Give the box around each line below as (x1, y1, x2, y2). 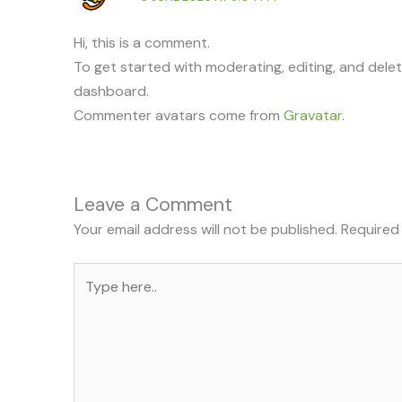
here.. (73, 288, 108, 308)
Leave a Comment (74, 191, 232, 217)
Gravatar (284, 106, 342, 126)
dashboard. (74, 82, 149, 101)
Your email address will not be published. (74, 219, 337, 239)
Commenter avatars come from (74, 106, 284, 126)
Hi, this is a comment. (74, 33, 210, 53)
